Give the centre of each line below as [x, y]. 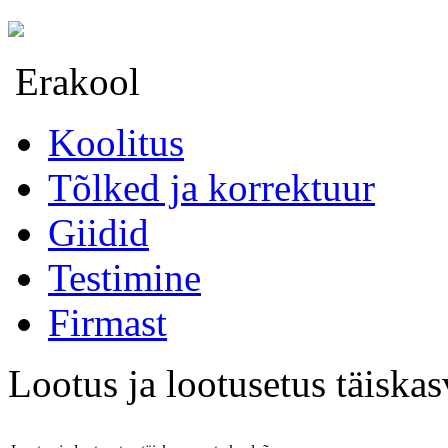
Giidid [98, 232]
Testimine [124, 277]
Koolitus [116, 142]
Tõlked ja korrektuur [211, 187]
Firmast [107, 322]
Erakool [77, 81]
